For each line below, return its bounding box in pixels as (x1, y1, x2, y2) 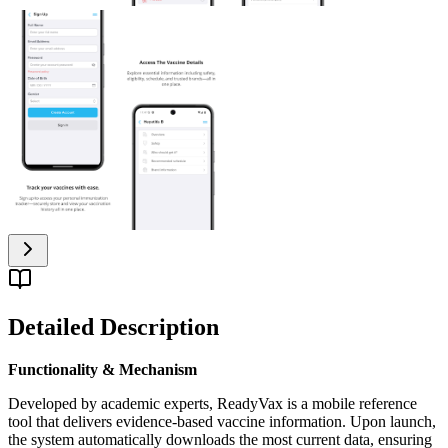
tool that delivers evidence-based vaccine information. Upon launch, (8, 413, 436, 431)
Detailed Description (8, 314, 219, 341)
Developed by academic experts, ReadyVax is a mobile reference (8, 395, 417, 413)
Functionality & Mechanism (8, 361, 197, 379)
